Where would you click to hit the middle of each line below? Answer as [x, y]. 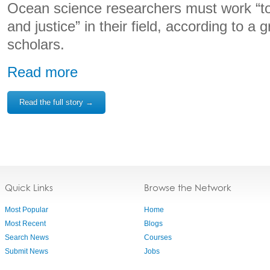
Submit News [27, 251]
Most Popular [27, 210]
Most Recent [25, 224]
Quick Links [29, 188]
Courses [158, 237]
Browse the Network [188, 188]
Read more [42, 72]
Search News [27, 237]
